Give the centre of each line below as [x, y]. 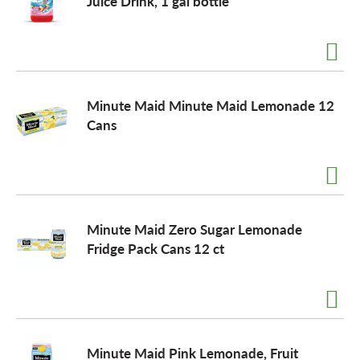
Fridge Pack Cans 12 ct [155, 248]
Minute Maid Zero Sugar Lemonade [194, 229]
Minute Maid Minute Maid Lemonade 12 [211, 105]
